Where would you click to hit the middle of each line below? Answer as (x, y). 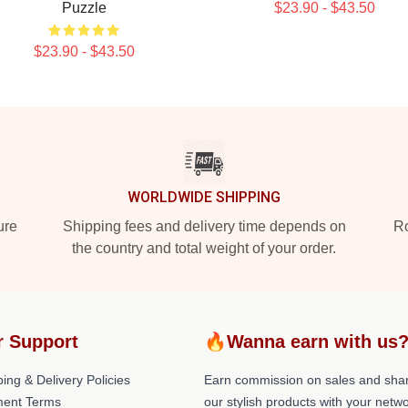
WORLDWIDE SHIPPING (204, 197)
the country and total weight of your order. (204, 248)
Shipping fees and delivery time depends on (204, 226)
